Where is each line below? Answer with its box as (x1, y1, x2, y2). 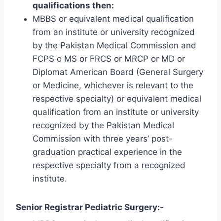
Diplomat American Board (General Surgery (33, 67, 203, 77)
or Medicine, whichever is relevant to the (33, 80, 193, 90)
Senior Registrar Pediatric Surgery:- (16, 202, 164, 212)
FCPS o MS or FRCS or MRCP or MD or (33, 53, 185, 64)
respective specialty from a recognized (33, 160, 185, 170)
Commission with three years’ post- (33, 133, 173, 144)
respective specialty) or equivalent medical (33, 93, 201, 104)
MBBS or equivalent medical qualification (33, 13, 194, 24)
